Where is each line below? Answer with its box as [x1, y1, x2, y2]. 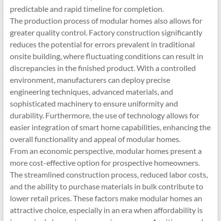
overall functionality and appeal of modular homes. [9, 134, 181, 144]
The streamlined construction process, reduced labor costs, [9, 170, 208, 179]
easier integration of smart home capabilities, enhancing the [9, 122, 211, 132]
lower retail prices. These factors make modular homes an [9, 193, 202, 203]
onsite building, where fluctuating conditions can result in [9, 51, 203, 61]
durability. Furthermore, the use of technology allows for [9, 110, 199, 120]
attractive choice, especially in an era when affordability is [9, 205, 203, 215]
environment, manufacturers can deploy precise [9, 75, 170, 84]
